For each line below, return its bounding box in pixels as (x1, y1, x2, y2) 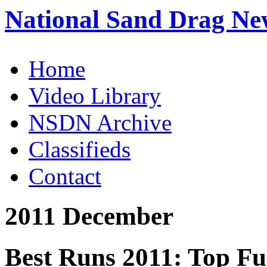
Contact (29, 163, 101, 189)
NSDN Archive (29, 109, 172, 135)
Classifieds (29, 136, 131, 162)
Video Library (29, 82, 161, 108)
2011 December (5, 201, 173, 230)
